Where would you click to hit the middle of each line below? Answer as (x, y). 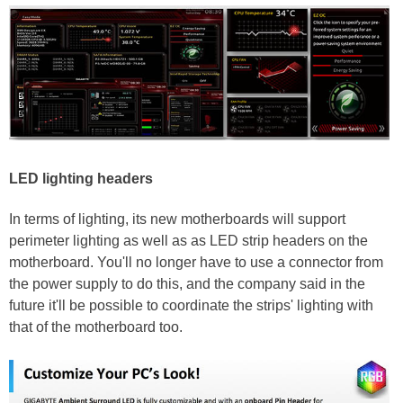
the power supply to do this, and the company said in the (187, 284)
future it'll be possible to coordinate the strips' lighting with (191, 306)
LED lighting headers (81, 179)
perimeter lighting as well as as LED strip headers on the (188, 241)
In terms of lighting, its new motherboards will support (177, 219)
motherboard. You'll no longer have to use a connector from (196, 263)
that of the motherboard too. (98, 327)
